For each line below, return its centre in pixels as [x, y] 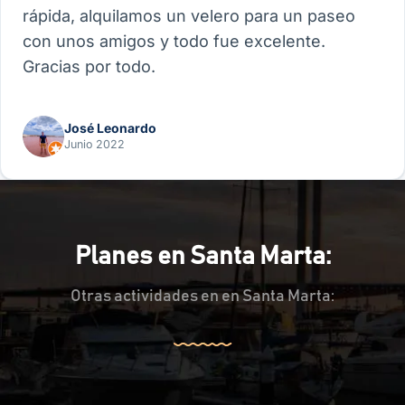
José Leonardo [110, 127]
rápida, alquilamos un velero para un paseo [189, 16]
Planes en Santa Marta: [202, 257]
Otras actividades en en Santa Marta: [202, 297]
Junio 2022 [94, 144]
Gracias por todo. [89, 67]
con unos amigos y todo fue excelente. [174, 42]
